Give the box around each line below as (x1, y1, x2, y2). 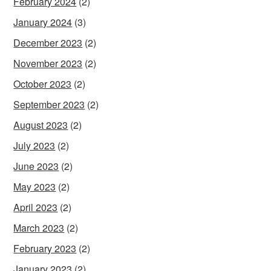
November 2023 (13, 56, 83, 70)
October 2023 (13, 76, 72, 91)
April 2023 (13, 200, 58, 214)
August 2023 (13, 117, 68, 132)
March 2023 (13, 220, 65, 235)
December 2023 (13, 35, 83, 50)
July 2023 (13, 138, 56, 152)
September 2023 (13, 97, 85, 111)
